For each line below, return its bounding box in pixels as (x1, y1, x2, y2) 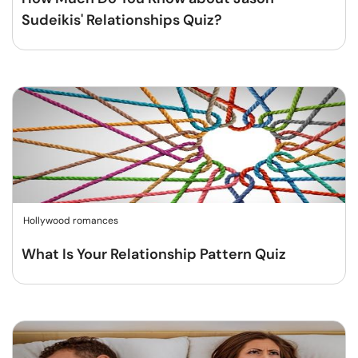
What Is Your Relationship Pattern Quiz (22, 245, 286, 264)
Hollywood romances (23, 214, 118, 227)
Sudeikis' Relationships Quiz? (22, 10, 222, 30)
